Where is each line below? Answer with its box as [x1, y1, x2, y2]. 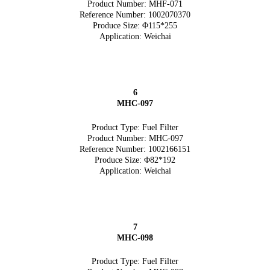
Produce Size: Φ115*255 [93, 21, 177, 31]
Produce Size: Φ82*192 [95, 155, 175, 165]
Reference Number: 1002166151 [80, 144, 190, 154]
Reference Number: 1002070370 [80, 10, 190, 20]
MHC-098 [117, 233, 153, 242]
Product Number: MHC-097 [87, 133, 183, 143]
